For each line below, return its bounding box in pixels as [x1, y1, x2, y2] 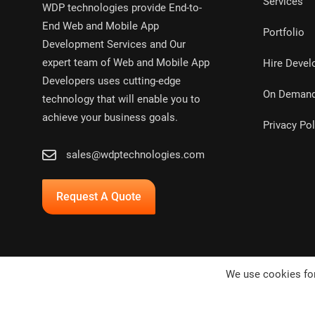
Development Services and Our [42, 38, 186, 51]
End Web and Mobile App [42, 20, 159, 33]
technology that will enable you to [42, 93, 200, 106]
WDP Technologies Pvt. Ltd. [134, 297, 254, 309]
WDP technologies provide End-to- [42, 1, 202, 15]
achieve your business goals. [42, 111, 178, 124]
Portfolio [262, 26, 304, 39]
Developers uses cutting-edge [42, 75, 181, 88]
